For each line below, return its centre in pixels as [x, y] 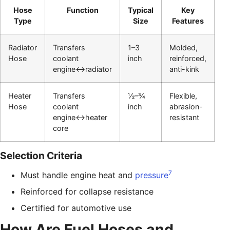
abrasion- [186, 106]
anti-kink [184, 69]
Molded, [184, 47]
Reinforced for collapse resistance [87, 191]
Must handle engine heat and [78, 175]
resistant [184, 117]
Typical [141, 10]
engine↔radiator [82, 69]
